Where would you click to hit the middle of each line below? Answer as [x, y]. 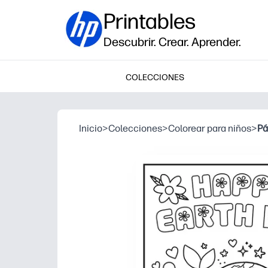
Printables [150, 21]
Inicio [91, 128]
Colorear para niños [210, 128]
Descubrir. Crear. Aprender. [172, 42]
